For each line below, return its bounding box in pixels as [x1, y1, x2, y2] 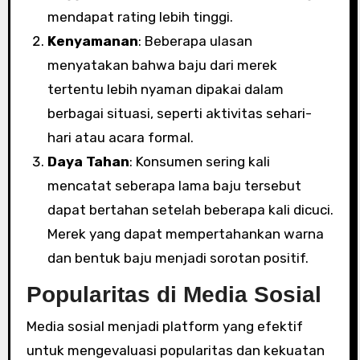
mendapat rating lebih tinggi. [47, 8, 233, 25]
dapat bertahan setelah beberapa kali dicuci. [47, 201, 333, 218]
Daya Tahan [47, 153, 129, 170]
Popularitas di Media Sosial [26, 281, 321, 307]
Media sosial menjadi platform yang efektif [26, 318, 303, 334]
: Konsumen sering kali [129, 153, 270, 170]
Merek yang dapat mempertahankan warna [47, 225, 324, 242]
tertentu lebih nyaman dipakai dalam [47, 80, 284, 97]
